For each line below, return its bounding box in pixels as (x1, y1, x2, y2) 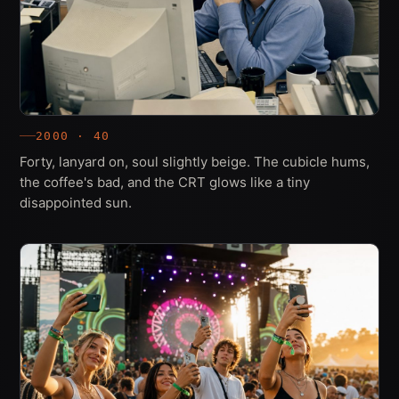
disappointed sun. (20, 193, 132, 211)
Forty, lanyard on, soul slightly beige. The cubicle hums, (20, 152, 370, 170)
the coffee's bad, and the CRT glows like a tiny (20, 173, 310, 191)
